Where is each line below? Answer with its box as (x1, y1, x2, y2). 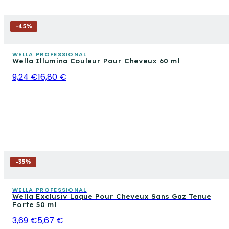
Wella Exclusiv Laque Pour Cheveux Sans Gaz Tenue (12, 192, 211, 200)
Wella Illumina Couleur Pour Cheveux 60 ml (12, 57, 180, 65)
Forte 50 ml (12, 200, 57, 209)
